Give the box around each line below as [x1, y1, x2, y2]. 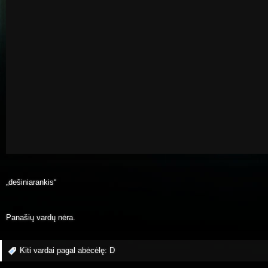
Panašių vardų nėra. [6, 213, 75, 223]
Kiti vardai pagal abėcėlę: [20, 245, 109, 255]
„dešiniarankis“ [6, 177, 56, 187]
